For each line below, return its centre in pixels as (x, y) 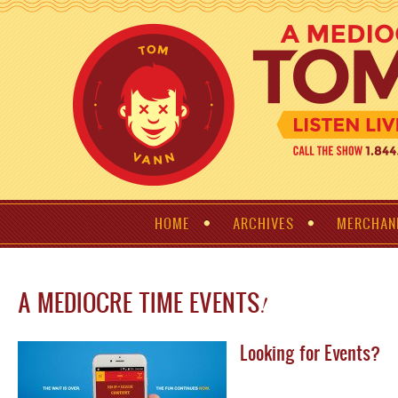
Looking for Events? (310, 352)
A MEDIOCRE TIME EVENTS (139, 302)
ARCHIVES (263, 223)
